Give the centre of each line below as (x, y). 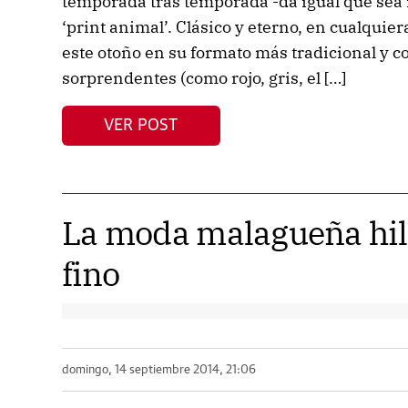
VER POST (141, 125)
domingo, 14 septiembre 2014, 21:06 (158, 370)
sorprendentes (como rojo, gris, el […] (204, 78)
